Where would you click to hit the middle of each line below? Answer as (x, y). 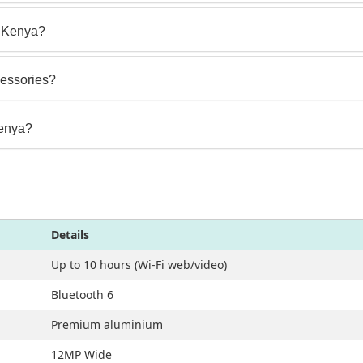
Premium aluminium (107, 324)
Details (70, 234)
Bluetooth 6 (82, 294)
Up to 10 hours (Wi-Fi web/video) (139, 264)
